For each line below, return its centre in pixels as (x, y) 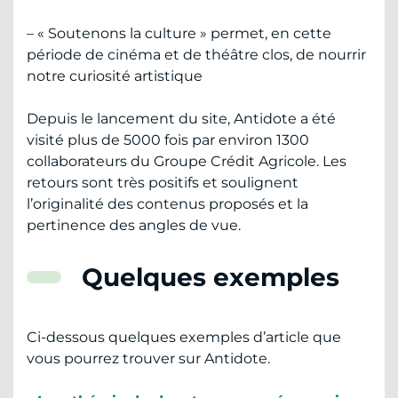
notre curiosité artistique (115, 76)
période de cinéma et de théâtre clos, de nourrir (196, 54)
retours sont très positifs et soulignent (163, 182)
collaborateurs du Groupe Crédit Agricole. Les (187, 161)
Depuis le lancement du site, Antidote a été (181, 118)
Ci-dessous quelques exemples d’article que (184, 337)
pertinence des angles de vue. (134, 225)
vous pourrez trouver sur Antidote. (148, 358)
